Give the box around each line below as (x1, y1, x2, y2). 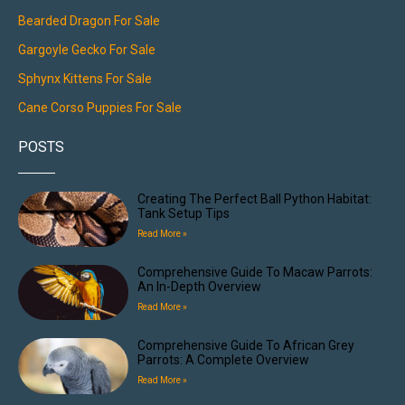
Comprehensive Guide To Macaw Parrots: (137, 265, 373, 280)
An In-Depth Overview (137, 279, 262, 295)
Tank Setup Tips (137, 206, 231, 221)
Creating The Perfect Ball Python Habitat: (137, 192, 372, 207)
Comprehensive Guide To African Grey (137, 338, 355, 353)
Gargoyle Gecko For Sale (18, 42, 155, 58)
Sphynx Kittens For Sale (18, 71, 152, 87)
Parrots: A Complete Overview (137, 353, 310, 368)
